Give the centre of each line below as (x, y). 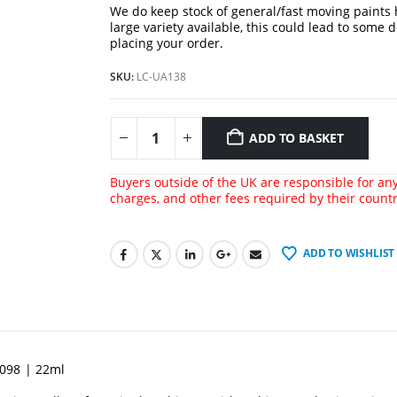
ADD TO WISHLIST (349, 253)
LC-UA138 (161, 77)
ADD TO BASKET (296, 137)
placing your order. (166, 43)
